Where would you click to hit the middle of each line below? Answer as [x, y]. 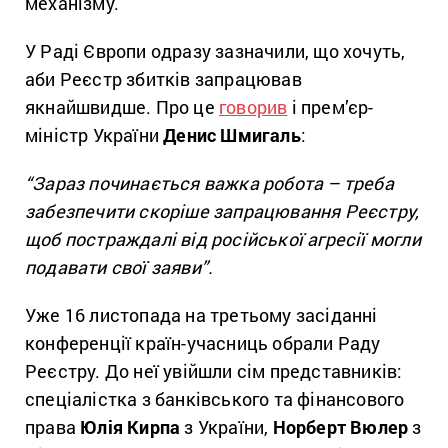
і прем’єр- [330, 106]
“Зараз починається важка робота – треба [209, 182]
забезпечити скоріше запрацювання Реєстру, [222, 210]
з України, [226, 426]
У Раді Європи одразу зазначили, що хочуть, [215, 50]
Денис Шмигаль [232, 134]
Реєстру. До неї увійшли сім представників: [214, 370]
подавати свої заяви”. [119, 266]
